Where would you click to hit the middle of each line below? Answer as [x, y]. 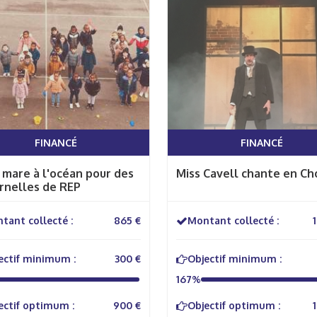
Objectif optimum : [234, 305]
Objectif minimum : [235, 259]
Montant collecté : [233, 220]
